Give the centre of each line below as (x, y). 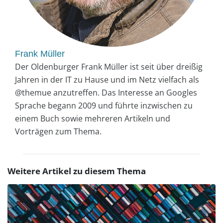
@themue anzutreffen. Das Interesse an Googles (106, 92)
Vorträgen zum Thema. (58, 131)
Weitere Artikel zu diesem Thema (77, 171)
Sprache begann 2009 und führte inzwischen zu (104, 105)
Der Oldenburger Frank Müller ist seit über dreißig (109, 66)
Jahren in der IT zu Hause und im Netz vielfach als (107, 79)
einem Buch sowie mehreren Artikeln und (93, 118)
